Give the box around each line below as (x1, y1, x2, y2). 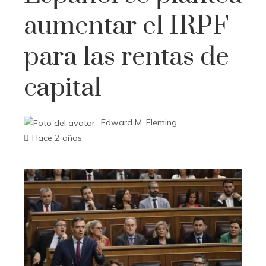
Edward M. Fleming (101, 117, 177, 128)
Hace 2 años (32, 132, 82, 143)
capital (24, 72, 102, 104)
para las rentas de (24, 41, 229, 73)
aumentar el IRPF (24, 10, 229, 42)
